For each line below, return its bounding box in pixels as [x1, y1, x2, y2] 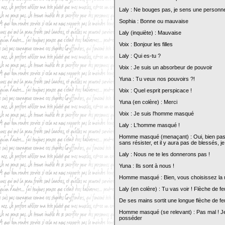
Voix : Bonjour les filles [119, 41, 173, 47]
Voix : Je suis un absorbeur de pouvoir [119, 64, 212, 70]
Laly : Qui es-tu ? [119, 53, 161, 59]
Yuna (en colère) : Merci [119, 99, 177, 105]
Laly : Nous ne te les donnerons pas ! [119, 151, 210, 157]
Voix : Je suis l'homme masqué [119, 110, 194, 117]
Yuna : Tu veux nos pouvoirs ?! [119, 76, 195, 82]
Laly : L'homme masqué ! [119, 122, 180, 128]
